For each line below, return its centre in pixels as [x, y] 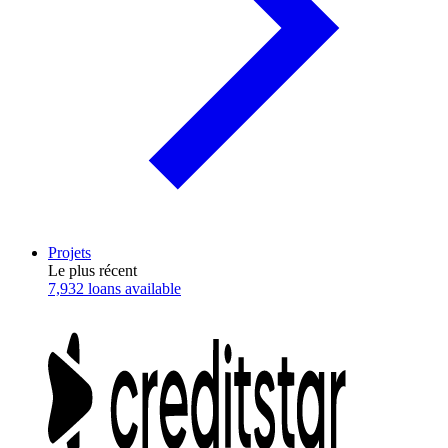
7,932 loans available [114, 289]
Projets [69, 253]
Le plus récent [92, 271]
